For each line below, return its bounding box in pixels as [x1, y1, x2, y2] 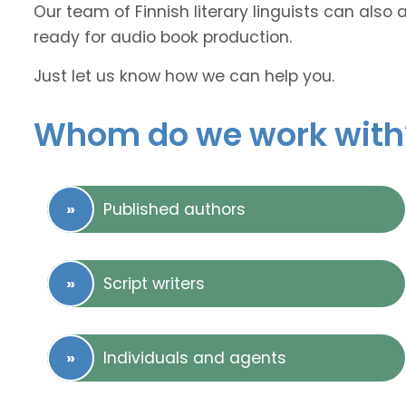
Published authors [103, 198, 246, 221]
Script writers [103, 273, 205, 295]
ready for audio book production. [34, 26, 292, 49]
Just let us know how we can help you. [34, 65, 334, 88]
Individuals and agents [103, 347, 286, 370]
